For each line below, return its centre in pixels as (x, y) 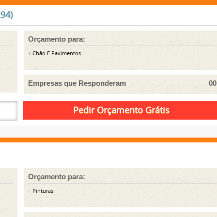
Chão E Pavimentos (56, 53)
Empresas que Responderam (77, 83)
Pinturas (42, 191)
